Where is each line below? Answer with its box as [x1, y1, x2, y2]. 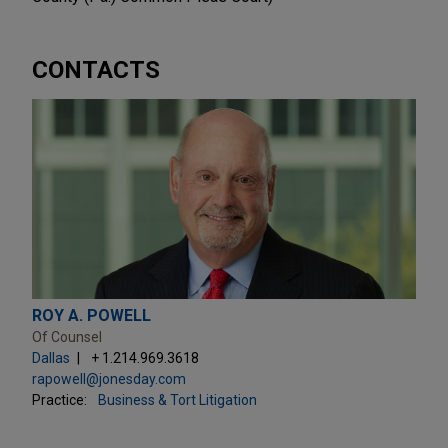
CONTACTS [32, 55, 160, 84]
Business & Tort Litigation [98, 391, 257, 408]
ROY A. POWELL [32, 305, 151, 325]
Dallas [32, 349, 70, 366]
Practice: [32, 391, 87, 408]
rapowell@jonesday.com [32, 370, 186, 387]
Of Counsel [32, 328, 102, 345]
